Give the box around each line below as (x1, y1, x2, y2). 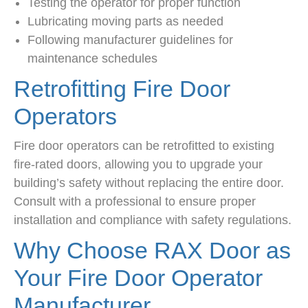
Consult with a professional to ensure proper (14, 195, 256, 209)
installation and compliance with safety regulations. (14, 213, 291, 228)
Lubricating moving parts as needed (27, 14, 223, 29)
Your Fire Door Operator (14, 265, 263, 291)
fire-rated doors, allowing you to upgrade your (14, 157, 263, 172)
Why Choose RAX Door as (14, 237, 291, 264)
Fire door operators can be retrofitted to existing (14, 139, 274, 153)
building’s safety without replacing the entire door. (14, 176, 284, 190)
